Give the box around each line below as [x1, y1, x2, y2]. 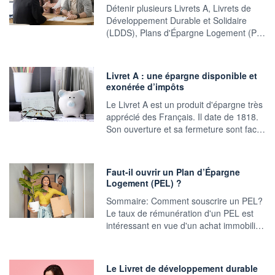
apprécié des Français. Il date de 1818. [106, 110, 258, 123]
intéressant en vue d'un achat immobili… [106, 219, 264, 232]
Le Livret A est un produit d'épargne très [106, 98, 263, 111]
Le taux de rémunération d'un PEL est [106, 207, 254, 220]
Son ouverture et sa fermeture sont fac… [106, 123, 265, 136]
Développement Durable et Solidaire [106, 14, 247, 27]
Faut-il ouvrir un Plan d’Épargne [106, 166, 240, 179]
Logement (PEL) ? [106, 177, 182, 190]
